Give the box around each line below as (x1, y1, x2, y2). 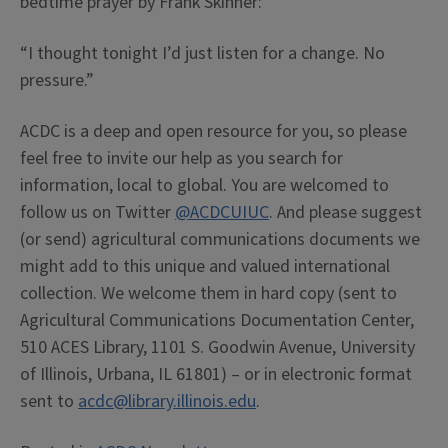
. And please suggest (269, 200, 422, 225)
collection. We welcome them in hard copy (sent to (20, 281, 397, 306)
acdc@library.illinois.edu (78, 389, 256, 414)
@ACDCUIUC (175, 200, 269, 225)
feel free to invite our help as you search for (20, 146, 343, 171)
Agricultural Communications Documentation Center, (20, 308, 414, 333)
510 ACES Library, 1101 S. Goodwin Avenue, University (20, 335, 415, 360)
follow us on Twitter (20, 200, 175, 225)
